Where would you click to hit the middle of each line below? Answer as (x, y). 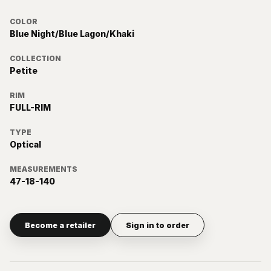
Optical (25, 144)
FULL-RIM (30, 107)
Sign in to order (158, 225)
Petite (24, 70)
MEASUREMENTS (44, 169)
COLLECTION (35, 58)
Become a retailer (60, 225)
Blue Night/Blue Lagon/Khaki (72, 34)
